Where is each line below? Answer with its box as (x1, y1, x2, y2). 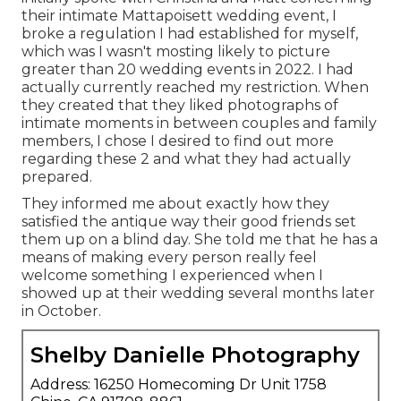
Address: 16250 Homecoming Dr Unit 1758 (30, 375, 327, 393)
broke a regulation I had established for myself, (21, 24, 358, 42)
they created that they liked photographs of (21, 96, 338, 114)
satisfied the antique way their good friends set (21, 212, 356, 230)
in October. (21, 302, 101, 320)
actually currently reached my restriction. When (21, 78, 369, 96)
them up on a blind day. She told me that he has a (21, 230, 378, 248)
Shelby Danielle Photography (30, 341, 360, 368)
